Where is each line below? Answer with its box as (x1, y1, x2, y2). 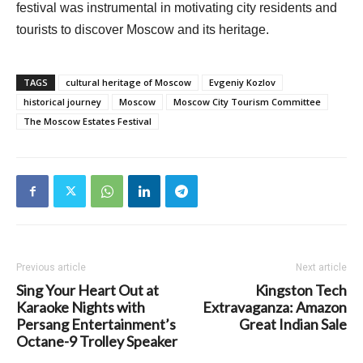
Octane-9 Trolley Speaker (16, 332, 177, 351)
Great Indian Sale (239, 315, 347, 334)
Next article (296, 262, 347, 274)
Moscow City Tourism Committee (173, 96, 321, 109)
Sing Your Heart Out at (16, 281, 159, 300)
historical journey (23, 96, 101, 109)
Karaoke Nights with (16, 298, 145, 317)
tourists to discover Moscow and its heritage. (16, 23, 269, 37)
